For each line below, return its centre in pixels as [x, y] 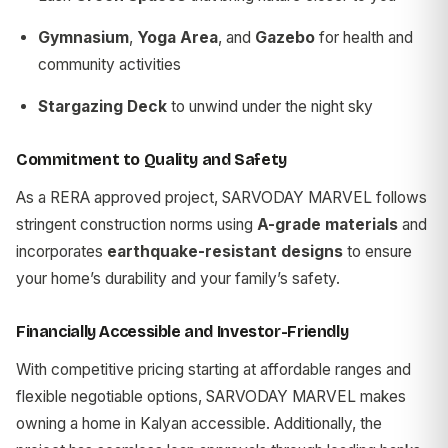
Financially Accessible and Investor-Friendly [182, 331]
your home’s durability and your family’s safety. [178, 278]
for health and [364, 37]
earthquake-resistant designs [225, 251]
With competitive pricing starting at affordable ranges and [213, 369]
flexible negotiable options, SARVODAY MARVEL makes [211, 396]
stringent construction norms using [136, 224]
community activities [109, 64]
